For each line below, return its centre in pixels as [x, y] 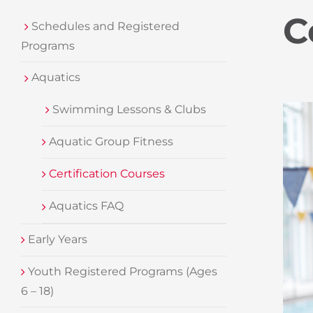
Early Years [56, 239]
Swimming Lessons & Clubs [128, 109]
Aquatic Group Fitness [110, 141]
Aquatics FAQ [85, 206]
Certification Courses [105, 174]
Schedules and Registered [104, 26]
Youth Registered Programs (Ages [121, 271]
